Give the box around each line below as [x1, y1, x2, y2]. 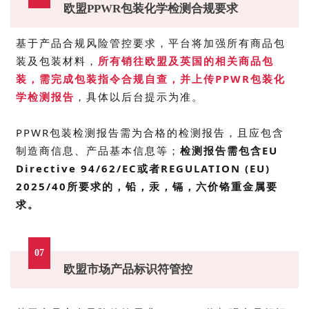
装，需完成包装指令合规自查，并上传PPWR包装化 [16, 71, 286, 86]
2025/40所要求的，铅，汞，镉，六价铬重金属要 [16, 179, 278, 193]
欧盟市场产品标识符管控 [63, 262, 192, 276]
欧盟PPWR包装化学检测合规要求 [63, 1, 238, 15]
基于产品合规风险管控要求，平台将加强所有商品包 [16, 35, 286, 50]
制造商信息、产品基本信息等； [16, 143, 180, 157]
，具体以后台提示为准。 [74, 89, 203, 103]
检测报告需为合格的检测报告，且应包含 [73, 125, 284, 139]
